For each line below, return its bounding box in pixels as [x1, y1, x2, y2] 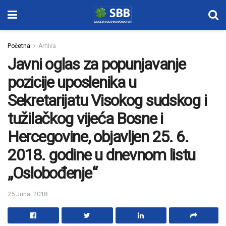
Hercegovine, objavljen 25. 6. [8, 127, 189, 146]
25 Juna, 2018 [8, 190, 47, 198]
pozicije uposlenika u [8, 73, 137, 92]
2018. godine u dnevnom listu [8, 145, 196, 164]
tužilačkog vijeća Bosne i [8, 109, 163, 128]
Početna [8, 42, 30, 49]
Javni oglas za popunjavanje [8, 54, 186, 74]
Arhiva [38, 42, 56, 49]
